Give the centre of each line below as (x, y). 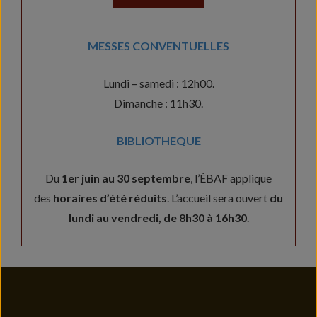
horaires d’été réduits (110, 197)
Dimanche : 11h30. (158, 103)
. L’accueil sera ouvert (218, 197)
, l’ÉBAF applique (231, 178)
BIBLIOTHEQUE (158, 140)
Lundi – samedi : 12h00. (158, 83)
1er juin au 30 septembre (126, 178)
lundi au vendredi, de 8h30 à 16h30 (157, 217)
